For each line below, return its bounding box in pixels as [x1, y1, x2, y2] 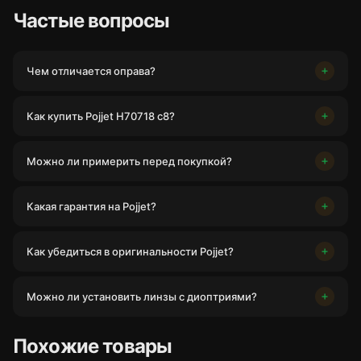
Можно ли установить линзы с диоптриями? [27, 290, 257, 303]
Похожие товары [13, 334, 172, 358]
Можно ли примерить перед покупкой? [27, 155, 232, 168]
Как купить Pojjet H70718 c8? [27, 110, 175, 122]
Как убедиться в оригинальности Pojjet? [27, 245, 234, 258]
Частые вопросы [13, 9, 170, 32]
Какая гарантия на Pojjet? [27, 200, 156, 213]
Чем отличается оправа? [27, 64, 156, 77]
